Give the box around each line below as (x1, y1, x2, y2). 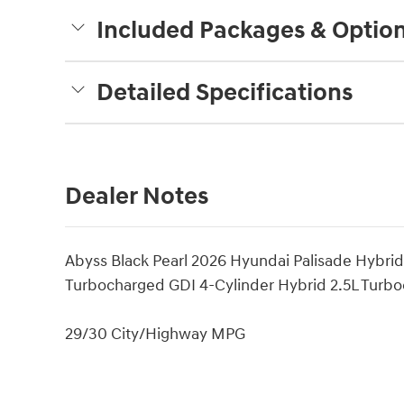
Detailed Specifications (96, 77, 353, 108)
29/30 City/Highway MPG (65, 323, 245, 344)
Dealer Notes (65, 180, 208, 212)
